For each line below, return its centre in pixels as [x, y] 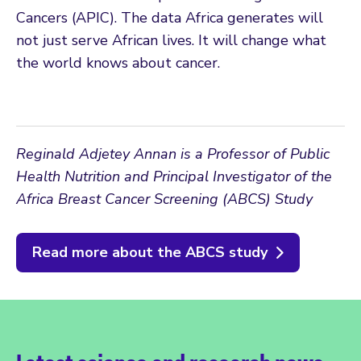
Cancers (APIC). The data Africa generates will [170, 17]
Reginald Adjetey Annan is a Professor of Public [173, 154]
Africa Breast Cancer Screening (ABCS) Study [164, 199]
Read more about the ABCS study [150, 252]
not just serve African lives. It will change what [171, 40]
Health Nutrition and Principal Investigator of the [174, 176]
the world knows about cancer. [118, 62]
